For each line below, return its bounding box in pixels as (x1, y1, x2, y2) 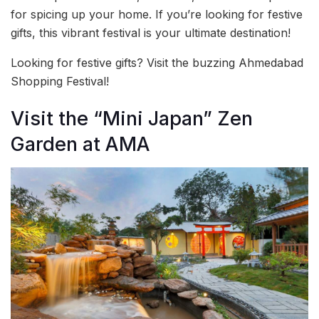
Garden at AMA (11, 132, 150, 157)
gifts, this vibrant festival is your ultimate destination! (11, 25, 291, 40)
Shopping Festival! (11, 73, 109, 88)
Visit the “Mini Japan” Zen (11, 107, 253, 131)
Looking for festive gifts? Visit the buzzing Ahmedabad (11, 55, 303, 70)
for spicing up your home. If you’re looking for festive (11, 6, 303, 21)
